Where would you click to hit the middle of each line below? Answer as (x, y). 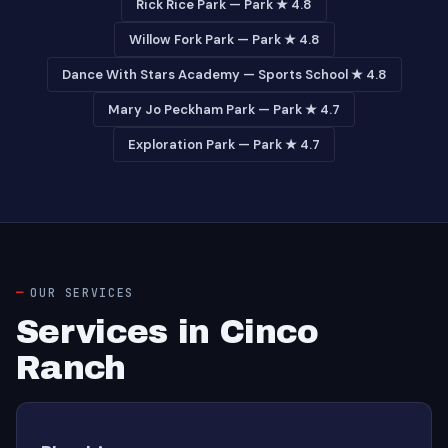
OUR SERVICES (82, 292)
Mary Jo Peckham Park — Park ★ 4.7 (224, 109)
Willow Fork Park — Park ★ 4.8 (224, 39)
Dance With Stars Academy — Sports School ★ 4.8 (224, 74)
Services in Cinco (167, 332)
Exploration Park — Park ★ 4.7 (224, 144)
